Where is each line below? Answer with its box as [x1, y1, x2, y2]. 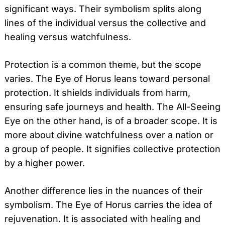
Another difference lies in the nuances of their [5, 185, 203, 196]
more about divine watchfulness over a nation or [5, 129, 213, 140]
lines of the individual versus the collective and [5, 17, 206, 28]
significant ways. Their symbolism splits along [5, 3, 201, 14]
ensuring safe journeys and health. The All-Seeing [5, 101, 220, 112]
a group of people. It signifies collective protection [5, 143, 220, 154]
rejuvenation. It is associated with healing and [5, 213, 200, 224]
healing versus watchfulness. [5, 31, 131, 42]
